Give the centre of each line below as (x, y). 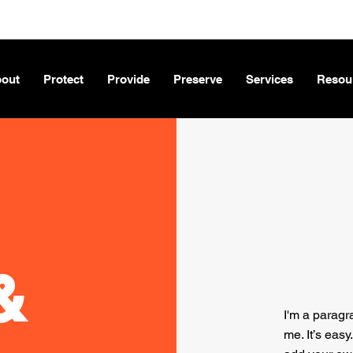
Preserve (198, 79)
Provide (129, 79)
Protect (64, 79)
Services (270, 79)
